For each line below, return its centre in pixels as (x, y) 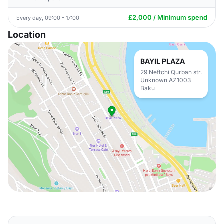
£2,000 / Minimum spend (168, 17)
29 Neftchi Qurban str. (171, 72)
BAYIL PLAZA (163, 61)
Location (27, 35)
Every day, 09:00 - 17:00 (48, 18)
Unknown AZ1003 (166, 80)
